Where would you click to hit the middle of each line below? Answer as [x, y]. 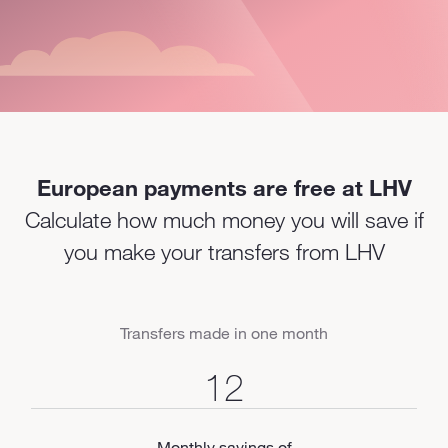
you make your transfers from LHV [224, 251]
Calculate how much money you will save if [224, 219]
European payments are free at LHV [224, 187]
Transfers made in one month [224, 333]
